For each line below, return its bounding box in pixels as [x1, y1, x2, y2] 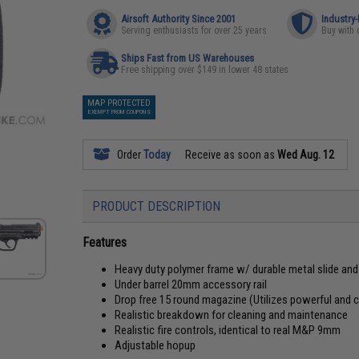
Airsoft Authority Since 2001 [121, 13, 236, 25]
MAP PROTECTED [87, 98, 151, 108]
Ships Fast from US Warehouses [121, 52, 255, 64]
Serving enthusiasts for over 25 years [121, 25, 268, 36]
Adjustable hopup [115, 338, 196, 353]
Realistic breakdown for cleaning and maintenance [115, 308, 349, 322]
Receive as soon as [183, 148, 278, 161]
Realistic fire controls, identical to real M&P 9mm [115, 323, 341, 337]
